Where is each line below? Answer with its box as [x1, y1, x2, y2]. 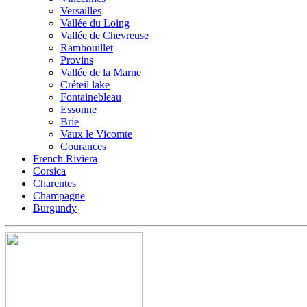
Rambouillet [60, 41, 113, 53]
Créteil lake [60, 78, 110, 90]
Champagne [33, 189, 85, 201]
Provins [60, 53, 93, 66]
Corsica [33, 164, 66, 177]
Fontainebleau [60, 90, 121, 103]
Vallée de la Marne [60, 66, 141, 78]
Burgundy [33, 201, 77, 214]
